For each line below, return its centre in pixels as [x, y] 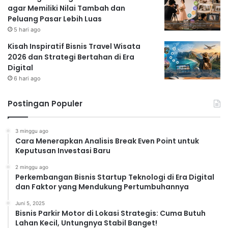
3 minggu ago [32, 131]
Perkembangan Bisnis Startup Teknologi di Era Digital [115, 177]
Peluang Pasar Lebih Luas [55, 19]
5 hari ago [27, 29]
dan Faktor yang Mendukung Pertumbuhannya [102, 187]
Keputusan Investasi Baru [63, 150]
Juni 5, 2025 [30, 203]
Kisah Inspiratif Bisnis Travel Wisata [74, 46]
